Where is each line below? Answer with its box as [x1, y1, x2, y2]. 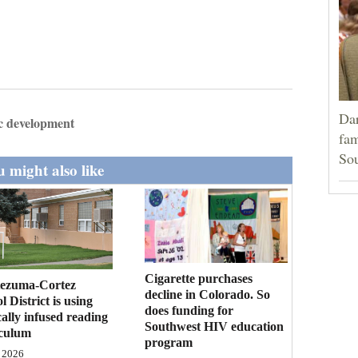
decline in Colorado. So [145, 287, 271, 301]
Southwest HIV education [145, 319, 284, 333]
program [145, 335, 193, 349]
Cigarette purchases [145, 271, 253, 285]
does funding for [145, 303, 234, 317]
